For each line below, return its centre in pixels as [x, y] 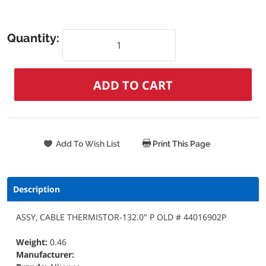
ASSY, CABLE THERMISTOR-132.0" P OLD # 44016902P [121, 217]
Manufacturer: [45, 255]
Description [37, 189]
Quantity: [35, 38]
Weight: [33, 242]
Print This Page [180, 144]
